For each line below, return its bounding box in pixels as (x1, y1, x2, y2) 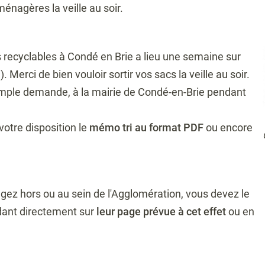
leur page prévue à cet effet (96, 205, 226, 218)
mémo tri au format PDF (89, 121, 203, 134)
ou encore (203, 121, 253, 134)
